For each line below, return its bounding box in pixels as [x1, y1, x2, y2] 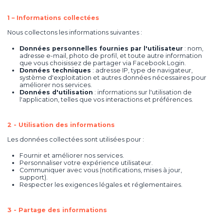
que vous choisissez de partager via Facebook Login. [19, 59, 186, 67]
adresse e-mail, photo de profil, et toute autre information [19, 52, 202, 59]
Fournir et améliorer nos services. [19, 151, 124, 159]
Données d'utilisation [19, 88, 93, 96]
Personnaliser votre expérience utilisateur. [19, 159, 153, 166]
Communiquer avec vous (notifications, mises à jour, [19, 166, 182, 174]
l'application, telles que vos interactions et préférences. [19, 95, 193, 103]
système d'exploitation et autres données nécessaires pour [19, 73, 206, 81]
